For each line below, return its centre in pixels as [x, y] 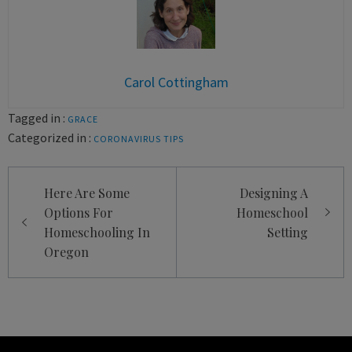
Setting [288, 232]
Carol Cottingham [176, 82]
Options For [79, 212]
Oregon [66, 251]
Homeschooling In [97, 232]
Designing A [274, 192]
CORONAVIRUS [127, 138]
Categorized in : [49, 137]
